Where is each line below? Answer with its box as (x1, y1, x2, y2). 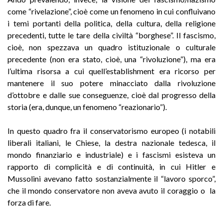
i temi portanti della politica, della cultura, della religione (7, 18, 216, 28)
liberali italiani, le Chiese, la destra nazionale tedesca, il (7, 137, 216, 147)
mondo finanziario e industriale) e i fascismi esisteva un (7, 149, 216, 159)
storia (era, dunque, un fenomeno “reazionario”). (7, 102, 167, 111)
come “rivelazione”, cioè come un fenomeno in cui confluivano (7, 6, 216, 16)
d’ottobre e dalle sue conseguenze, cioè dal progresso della (7, 90, 216, 100)
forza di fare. (7, 197, 51, 207)
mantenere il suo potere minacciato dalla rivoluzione (7, 78, 216, 88)
